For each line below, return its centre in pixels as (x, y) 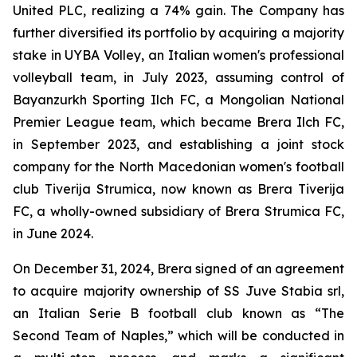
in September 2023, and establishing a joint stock (178, 144)
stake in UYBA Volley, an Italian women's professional (178, 55)
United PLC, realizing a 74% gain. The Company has (178, 10)
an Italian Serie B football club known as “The (178, 313)
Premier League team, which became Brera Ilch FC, (178, 122)
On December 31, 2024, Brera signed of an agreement (178, 269)
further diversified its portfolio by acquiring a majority (178, 33)
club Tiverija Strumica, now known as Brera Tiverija (178, 189)
